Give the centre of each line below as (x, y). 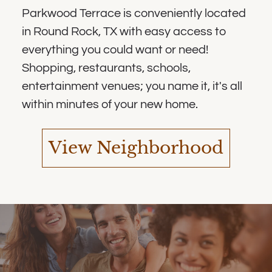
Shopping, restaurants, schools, (106, 68)
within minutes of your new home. (110, 104)
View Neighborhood (136, 148)
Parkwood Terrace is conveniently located (134, 13)
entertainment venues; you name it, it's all (132, 86)
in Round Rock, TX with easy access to (124, 31)
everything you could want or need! (115, 49)
